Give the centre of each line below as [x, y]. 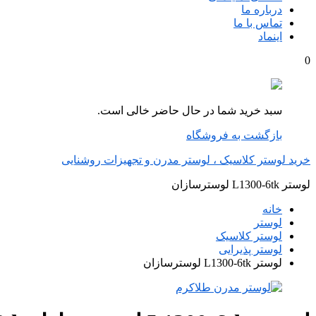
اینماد [270, 36]
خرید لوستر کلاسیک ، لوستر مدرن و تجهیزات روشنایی [186, 160]
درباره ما [262, 10]
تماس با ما [258, 23]
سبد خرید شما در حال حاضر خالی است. [190, 110]
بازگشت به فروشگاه [234, 135]
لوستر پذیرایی [250, 249]
